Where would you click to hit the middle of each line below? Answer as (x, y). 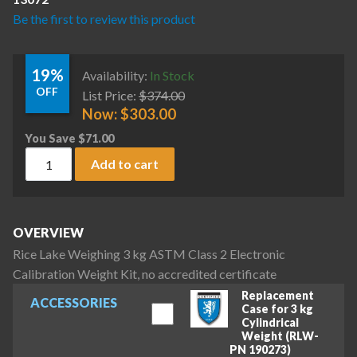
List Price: (109, 95)
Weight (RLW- (280, 335)
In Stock (172, 75)
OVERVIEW (48, 232)
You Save (51, 138)
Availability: (116, 75)
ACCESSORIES (73, 303)
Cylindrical (270, 322)
